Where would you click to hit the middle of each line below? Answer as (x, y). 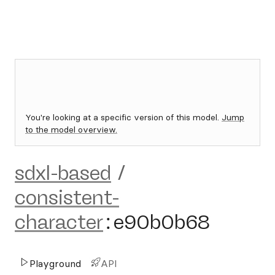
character (59, 222)
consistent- (67, 198)
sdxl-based (63, 173)
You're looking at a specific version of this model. (123, 117)
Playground (55, 263)
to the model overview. (71, 130)
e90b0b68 (162, 222)
